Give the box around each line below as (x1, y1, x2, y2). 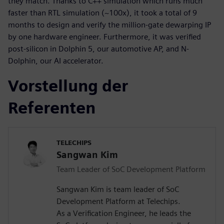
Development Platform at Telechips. (56, 196, 180, 206)
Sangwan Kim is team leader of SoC (56, 184, 179, 194)
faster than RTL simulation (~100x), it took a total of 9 (8, 8, 197, 18)
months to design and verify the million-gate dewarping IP (8, 20, 211, 30)
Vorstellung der (8, 76, 128, 96)
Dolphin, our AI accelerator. (8, 56, 103, 66)
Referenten (8, 98, 95, 118)
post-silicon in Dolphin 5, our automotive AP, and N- (8, 44, 189, 54)
